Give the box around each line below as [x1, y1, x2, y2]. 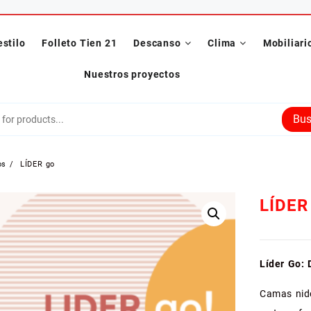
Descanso [133, 37, 181, 49]
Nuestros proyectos [84, 69, 180, 81]
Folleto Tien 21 [42, 37, 117, 49]
